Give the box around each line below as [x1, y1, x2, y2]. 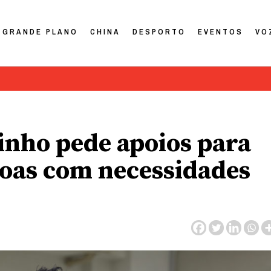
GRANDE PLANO [2, 26, 79, 37]
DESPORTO [132, 26, 186, 37]
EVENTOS [198, 26, 244, 37]
